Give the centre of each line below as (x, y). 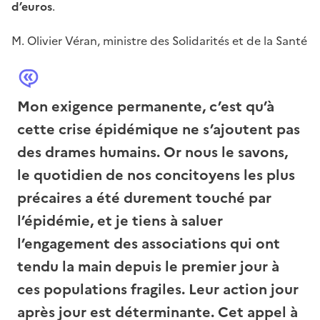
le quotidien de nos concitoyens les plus (156, 175)
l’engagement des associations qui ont (149, 244)
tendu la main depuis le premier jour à (148, 267)
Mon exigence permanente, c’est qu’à (146, 107)
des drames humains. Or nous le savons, (152, 152)
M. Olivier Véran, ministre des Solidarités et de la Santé (159, 41)
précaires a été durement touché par (144, 198)
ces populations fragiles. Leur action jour (158, 290)
